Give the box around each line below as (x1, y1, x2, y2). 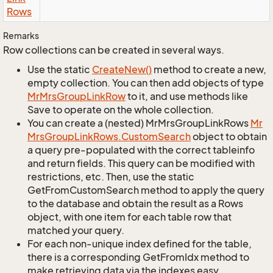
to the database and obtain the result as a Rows (27, 197, 243, 210)
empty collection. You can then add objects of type (27, 77, 264, 89)
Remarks (3, 30, 39, 41)
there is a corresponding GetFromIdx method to (27, 251, 249, 263)
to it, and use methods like (126, 90, 248, 102)
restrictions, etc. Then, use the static (27, 171, 194, 183)
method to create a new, (152, 63, 266, 76)
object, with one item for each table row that (27, 211, 232, 223)
